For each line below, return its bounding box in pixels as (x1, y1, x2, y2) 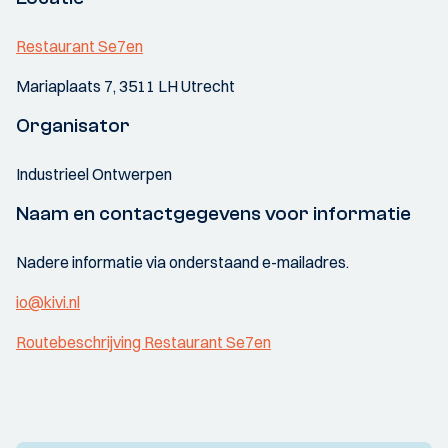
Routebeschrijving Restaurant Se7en (16, 332, 271, 352)
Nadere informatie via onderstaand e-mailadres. (16, 252, 349, 272)
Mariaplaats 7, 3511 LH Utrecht (16, 76, 235, 96)
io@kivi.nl (16, 292, 80, 312)
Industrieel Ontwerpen (16, 164, 172, 184)
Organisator (16, 114, 130, 137)
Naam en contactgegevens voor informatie (16, 202, 411, 225)
